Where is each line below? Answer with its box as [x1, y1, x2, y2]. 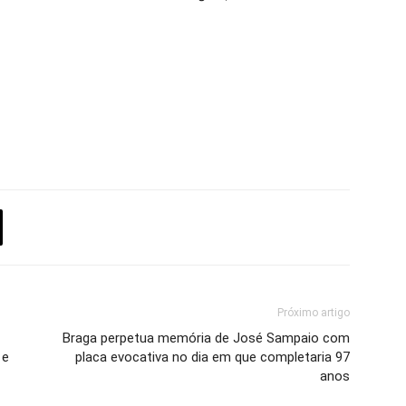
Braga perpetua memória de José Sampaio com [63, 330, 350, 346]
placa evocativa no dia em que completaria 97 [75, 349, 350, 365]
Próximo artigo [277, 306, 350, 319]
